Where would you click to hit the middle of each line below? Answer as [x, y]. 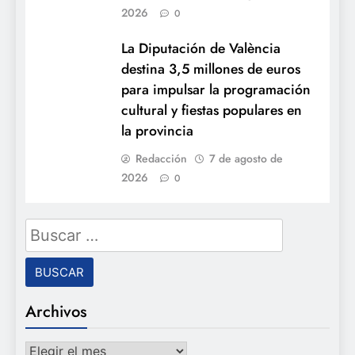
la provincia [157, 130]
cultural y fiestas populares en [212, 110]
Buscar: [49, 228]
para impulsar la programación [216, 89]
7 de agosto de [246, 158]
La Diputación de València [201, 48]
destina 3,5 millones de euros [211, 69]
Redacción [161, 158]
